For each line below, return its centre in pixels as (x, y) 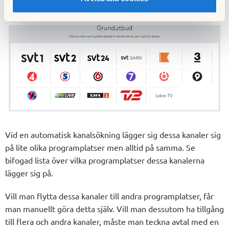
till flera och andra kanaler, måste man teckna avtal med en (112, 221)
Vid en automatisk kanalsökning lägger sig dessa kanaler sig (113, 134)
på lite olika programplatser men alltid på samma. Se (100, 147)
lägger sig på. (29, 173)
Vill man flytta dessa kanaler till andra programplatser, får (109, 196)
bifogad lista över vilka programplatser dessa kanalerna (105, 160)
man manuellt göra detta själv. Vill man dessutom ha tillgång (114, 208)
